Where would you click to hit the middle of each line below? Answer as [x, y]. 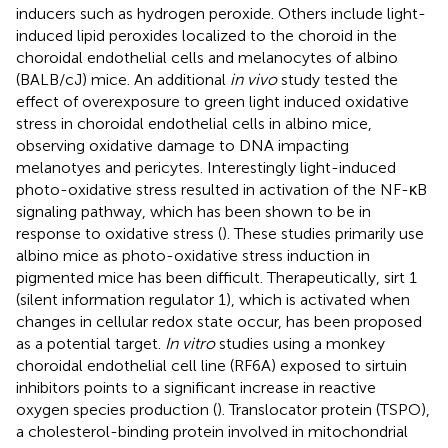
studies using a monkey [300, 343]
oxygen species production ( [116, 409]
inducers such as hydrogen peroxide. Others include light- [221, 13]
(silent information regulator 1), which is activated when [213, 299]
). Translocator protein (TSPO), [323, 409]
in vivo [253, 79]
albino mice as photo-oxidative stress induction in [193, 255]
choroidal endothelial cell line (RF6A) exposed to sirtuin [211, 365]
